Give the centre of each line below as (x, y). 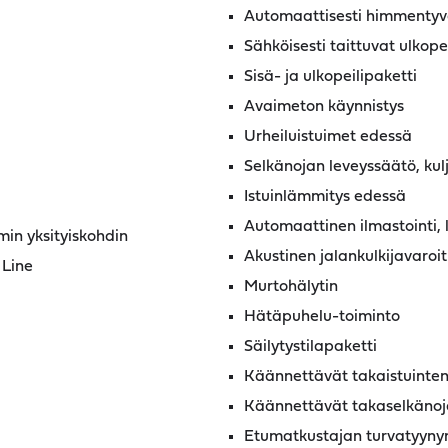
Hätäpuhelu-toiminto (322, 317)
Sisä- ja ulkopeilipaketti (330, 77)
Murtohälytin (291, 287)
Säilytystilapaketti (310, 347)
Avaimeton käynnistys (324, 107)
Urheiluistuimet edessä (328, 137)
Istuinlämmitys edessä (325, 197)
